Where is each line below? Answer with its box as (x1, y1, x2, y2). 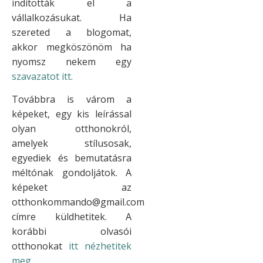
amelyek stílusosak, (12, 137, 131, 150)
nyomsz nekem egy (12, 55, 131, 68)
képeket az (12, 181, 131, 194)
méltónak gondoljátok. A (12, 166, 131, 180)
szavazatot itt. (12, 69, 73, 83)
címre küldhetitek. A (12, 210, 131, 224)
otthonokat (12, 240, 69, 253)
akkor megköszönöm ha (12, 40, 131, 53)
